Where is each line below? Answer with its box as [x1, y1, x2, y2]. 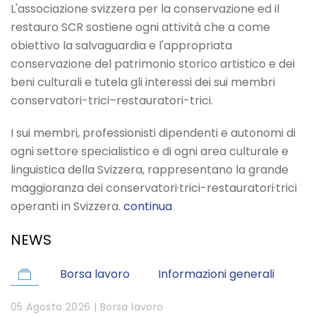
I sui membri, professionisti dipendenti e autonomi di [11, 125, 296, 141]
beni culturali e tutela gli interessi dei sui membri [11, 74, 275, 90]
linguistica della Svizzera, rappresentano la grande [11, 162, 288, 178]
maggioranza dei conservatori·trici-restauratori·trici [11, 180, 297, 196]
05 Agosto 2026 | [11, 300, 100, 314]
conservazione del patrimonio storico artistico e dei [11, 56, 295, 72]
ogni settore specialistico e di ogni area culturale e [11, 143, 288, 159]
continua [123, 198, 172, 214]
